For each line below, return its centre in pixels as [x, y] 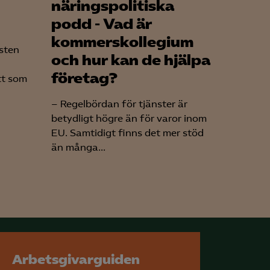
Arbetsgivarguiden [76, 259]
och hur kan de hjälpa [131, 60]
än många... [78, 147]
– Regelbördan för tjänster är [119, 104]
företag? [84, 78]
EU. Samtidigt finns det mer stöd [127, 133]
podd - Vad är [102, 24]
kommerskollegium [122, 42]
